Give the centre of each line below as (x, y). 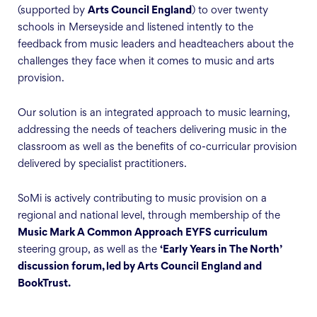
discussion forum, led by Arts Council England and (140, 267)
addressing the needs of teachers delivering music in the (152, 131)
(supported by (53, 11)
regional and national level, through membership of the (149, 217)
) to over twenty (230, 11)
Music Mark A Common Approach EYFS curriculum (143, 234)
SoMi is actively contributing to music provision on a (142, 200)
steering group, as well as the (89, 250)
